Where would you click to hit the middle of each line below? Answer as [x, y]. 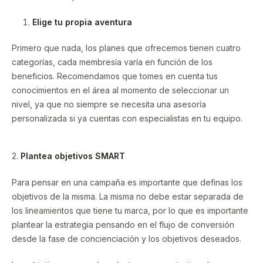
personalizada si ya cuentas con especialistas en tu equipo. [128, 118]
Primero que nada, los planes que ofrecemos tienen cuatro [126, 48]
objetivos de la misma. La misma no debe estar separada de [128, 196]
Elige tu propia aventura [82, 22]
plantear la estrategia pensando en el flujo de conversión [123, 224]
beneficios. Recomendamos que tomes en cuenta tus [115, 76]
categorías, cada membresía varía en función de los [112, 62]
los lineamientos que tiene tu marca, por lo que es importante [130, 210]
